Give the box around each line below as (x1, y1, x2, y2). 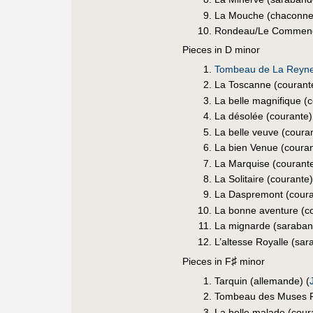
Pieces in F (182, 255, 231, 267)
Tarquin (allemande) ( (214, 275, 310, 286)
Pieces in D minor (182, 43, 260, 55)
